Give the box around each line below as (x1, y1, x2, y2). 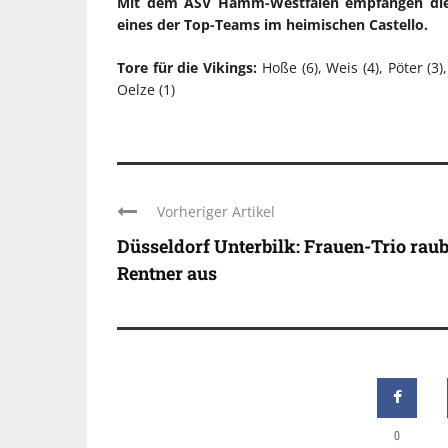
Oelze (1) (117, 80, 175, 100)
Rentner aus (117, 261, 217, 286)
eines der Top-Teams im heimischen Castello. (117, 15, 428, 35)
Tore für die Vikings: (117, 58, 258, 78)
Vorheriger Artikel (157, 202, 275, 222)
